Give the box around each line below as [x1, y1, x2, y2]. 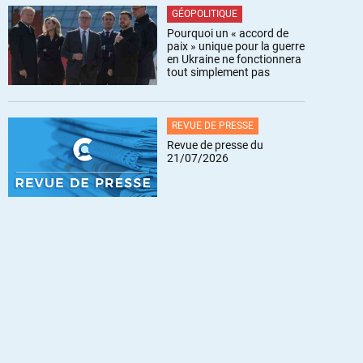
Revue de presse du [167, 138, 263, 152]
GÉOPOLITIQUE [172, 7, 237, 19]
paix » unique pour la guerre [167, 39, 305, 53]
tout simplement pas [167, 65, 270, 79]
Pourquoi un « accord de [167, 26, 288, 40]
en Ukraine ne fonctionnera [167, 52, 301, 66]
